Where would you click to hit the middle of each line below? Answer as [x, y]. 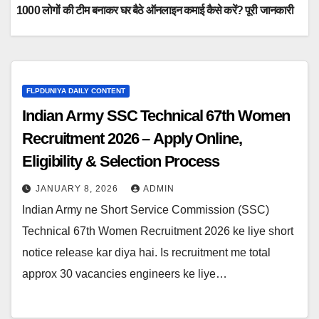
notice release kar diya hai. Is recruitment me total [146, 253]
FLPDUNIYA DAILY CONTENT [76, 91]
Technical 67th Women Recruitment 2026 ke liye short [158, 231]
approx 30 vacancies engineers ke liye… [125, 274]
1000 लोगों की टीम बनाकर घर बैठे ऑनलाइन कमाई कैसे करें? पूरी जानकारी [155, 11]
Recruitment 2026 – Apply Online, [132, 139]
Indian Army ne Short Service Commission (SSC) [146, 210]
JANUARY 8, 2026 [78, 189]
